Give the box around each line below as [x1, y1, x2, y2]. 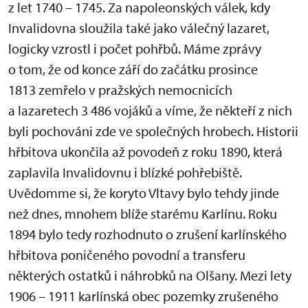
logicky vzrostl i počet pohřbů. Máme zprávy [8, 40, 261, 58]
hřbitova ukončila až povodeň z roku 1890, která [8, 143, 283, 161]
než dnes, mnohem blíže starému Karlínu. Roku [8, 205, 277, 223]
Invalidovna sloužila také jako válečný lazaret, [8, 19, 269, 37]
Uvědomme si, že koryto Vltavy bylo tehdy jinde [8, 184, 279, 202]
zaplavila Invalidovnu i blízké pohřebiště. [8, 164, 242, 181]
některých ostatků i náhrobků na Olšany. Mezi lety [8, 267, 291, 285]
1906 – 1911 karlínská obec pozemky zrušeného [8, 287, 278, 305]
